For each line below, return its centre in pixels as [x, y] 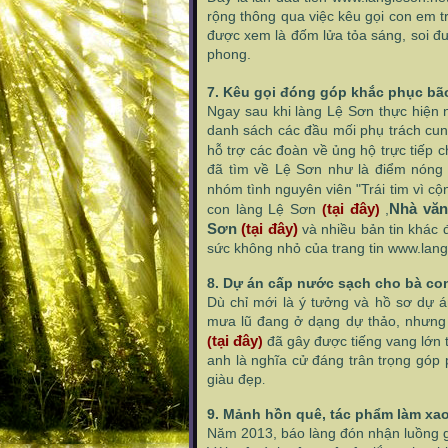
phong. [229, 54]
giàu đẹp [234, 379]
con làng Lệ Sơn [262, 209]
